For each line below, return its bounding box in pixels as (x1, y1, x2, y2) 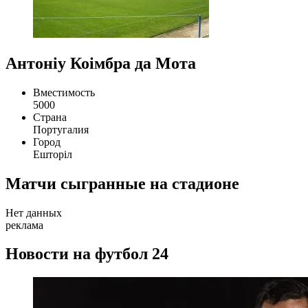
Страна (33, 111, 67, 123)
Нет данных (5, 206, 62, 219)
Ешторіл (33, 148, 72, 160)
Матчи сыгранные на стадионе (5, 174, 239, 192)
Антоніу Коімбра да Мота (5, 54, 196, 72)
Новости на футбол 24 (5, 245, 168, 263)
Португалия (33, 123, 89, 135)
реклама (5, 219, 43, 231)
